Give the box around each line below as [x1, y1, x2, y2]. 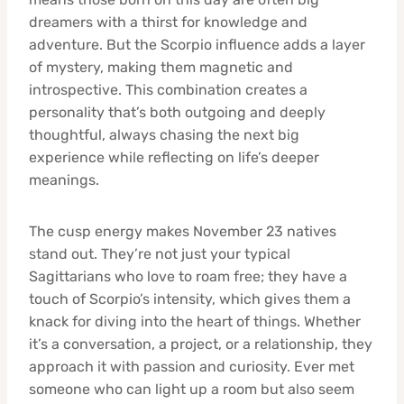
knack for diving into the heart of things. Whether [29, 312, 361, 330]
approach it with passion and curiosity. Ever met [29, 357, 354, 375]
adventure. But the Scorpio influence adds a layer [29, 35, 365, 53]
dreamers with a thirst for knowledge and [29, 13, 308, 31]
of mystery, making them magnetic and [29, 58, 293, 76]
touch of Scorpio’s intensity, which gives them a [29, 289, 351, 308]
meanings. [29, 170, 99, 188]
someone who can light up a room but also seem [29, 380, 354, 398]
